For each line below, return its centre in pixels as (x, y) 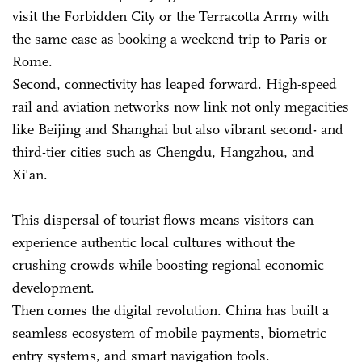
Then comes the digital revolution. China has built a (170, 310)
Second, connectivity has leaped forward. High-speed (175, 84)
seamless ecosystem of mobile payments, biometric (169, 333)
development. (53, 287)
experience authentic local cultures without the (154, 242)
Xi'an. (30, 174)
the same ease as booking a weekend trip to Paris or (170, 38)
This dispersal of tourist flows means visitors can (163, 219)
